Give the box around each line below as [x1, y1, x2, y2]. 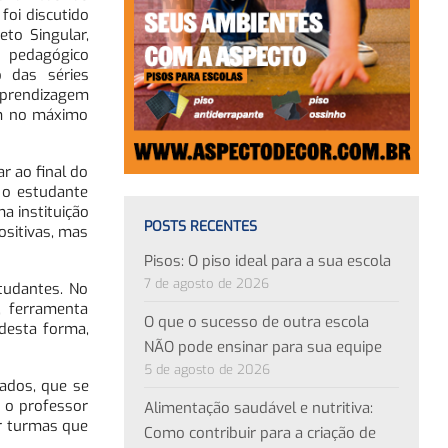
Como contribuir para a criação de [143, 422, 376, 443]
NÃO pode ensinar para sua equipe [143, 336, 382, 357]
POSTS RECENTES [143, 216, 257, 236]
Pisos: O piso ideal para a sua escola [143, 250, 391, 271]
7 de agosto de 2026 [143, 274, 269, 292]
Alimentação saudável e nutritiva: [143, 397, 373, 418]
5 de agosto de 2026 [143, 360, 270, 378]
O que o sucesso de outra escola [143, 311, 369, 332]
